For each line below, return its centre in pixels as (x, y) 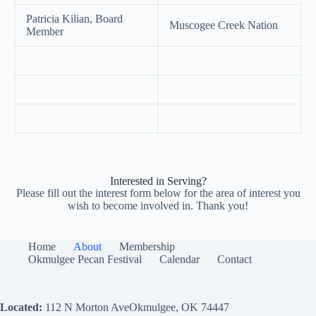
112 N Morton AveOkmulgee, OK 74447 (136, 308)
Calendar (180, 260)
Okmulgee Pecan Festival (85, 260)
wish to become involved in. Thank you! (158, 206)
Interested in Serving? (158, 181)
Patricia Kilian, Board (74, 19)
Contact (235, 260)
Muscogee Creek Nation (224, 25)
